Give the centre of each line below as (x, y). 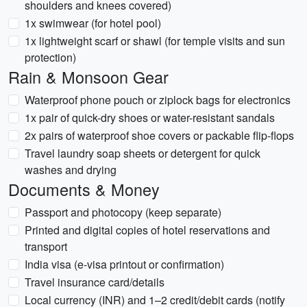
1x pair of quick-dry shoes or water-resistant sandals (150, 118)
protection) (50, 57)
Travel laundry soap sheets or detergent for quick (143, 153)
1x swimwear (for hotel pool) (93, 23)
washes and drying (71, 170)
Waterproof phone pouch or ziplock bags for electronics (158, 100)
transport (46, 246)
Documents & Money (84, 189)
